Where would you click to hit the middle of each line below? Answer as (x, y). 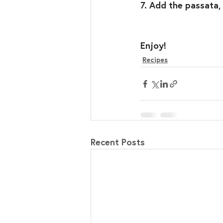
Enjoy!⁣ (153, 45)
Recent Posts (118, 142)
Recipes (155, 59)
